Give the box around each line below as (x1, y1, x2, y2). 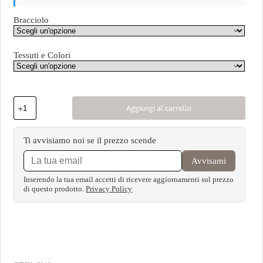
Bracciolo (14, 15, 49, 25)
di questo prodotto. (23, 184, 86, 194)
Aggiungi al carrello (126, 100, 191, 116)
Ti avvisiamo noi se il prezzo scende (23, 136, 157, 146)
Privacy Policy (86, 184, 133, 194)
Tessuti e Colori (14, 50, 71, 60)
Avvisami (191, 156, 226, 166)
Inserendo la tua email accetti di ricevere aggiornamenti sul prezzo (23, 175, 234, 184)
